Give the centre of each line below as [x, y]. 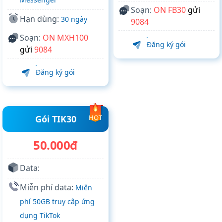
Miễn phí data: [48, 188]
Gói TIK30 [55, 119]
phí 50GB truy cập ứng [57, 202]
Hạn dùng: [40, 19]
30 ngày [74, 19]
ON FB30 [170, 10]
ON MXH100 [65, 38]
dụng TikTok [40, 216]
